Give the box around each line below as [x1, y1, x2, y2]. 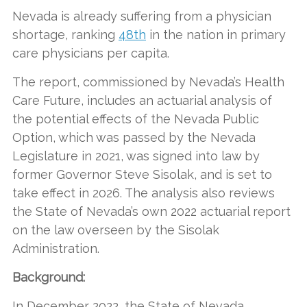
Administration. [12, 241, 99, 256]
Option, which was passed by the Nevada [12, 130, 256, 145]
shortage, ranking [12, 27, 119, 42]
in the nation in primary [146, 27, 286, 42]
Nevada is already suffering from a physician [12, 9, 271, 23]
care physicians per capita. [12, 46, 169, 60]
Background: [12, 270, 85, 284]
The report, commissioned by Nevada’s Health [12, 75, 284, 89]
